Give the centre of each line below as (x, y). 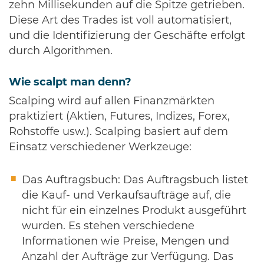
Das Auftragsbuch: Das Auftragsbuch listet (135, 180)
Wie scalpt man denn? (70, 82)
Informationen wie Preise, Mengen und (126, 241)
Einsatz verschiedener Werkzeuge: (100, 147)
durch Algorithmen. (61, 51)
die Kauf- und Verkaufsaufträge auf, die (126, 195)
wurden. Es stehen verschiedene (108, 226)
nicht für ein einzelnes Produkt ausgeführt (134, 211)
